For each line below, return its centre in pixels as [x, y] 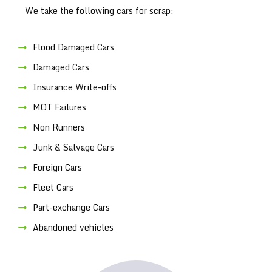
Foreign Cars [60, 167]
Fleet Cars [54, 187]
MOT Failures [61, 107]
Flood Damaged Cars [73, 47]
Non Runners [60, 127]
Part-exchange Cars [71, 207]
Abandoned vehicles [73, 227]
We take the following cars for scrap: [99, 10]
